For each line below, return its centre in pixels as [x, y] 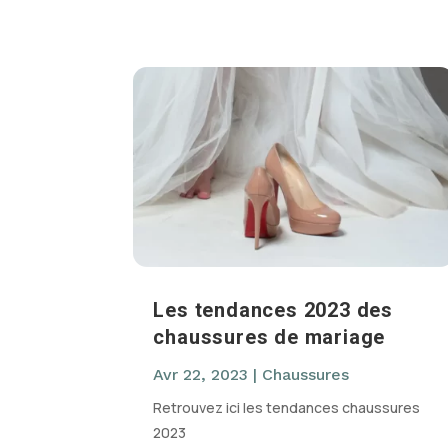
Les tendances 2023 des [273, 310]
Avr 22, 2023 [201, 375]
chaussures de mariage [269, 337]
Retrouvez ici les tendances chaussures [287, 408]
